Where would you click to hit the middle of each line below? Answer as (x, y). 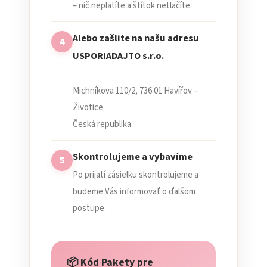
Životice (88, 108)
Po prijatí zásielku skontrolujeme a (136, 175)
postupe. (89, 208)
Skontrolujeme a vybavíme (133, 157)
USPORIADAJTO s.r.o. (118, 56)
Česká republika (102, 124)
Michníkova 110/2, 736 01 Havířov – (135, 91)
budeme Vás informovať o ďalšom (134, 192)
